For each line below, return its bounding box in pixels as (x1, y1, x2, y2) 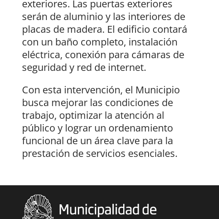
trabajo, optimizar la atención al (22, 109, 164, 122)
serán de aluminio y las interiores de (22, 10, 185, 23)
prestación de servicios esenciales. (22, 147, 177, 160)
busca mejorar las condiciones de (22, 96, 173, 109)
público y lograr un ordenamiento (22, 121, 173, 135)
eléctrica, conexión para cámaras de (22, 48, 184, 62)
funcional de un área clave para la (22, 134, 173, 148)
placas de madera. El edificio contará (22, 22, 187, 36)
